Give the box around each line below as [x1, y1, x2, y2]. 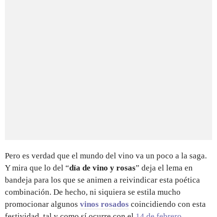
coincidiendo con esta [129, 199, 206, 209]
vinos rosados [80, 199, 129, 209]
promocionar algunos [5, 199, 80, 209]
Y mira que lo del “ [5, 163, 69, 172]
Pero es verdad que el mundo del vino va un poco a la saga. [5, 151, 207, 160]
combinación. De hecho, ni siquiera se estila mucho [5, 187, 181, 197]
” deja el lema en [136, 163, 193, 172]
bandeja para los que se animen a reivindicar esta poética [5, 175, 200, 185]
